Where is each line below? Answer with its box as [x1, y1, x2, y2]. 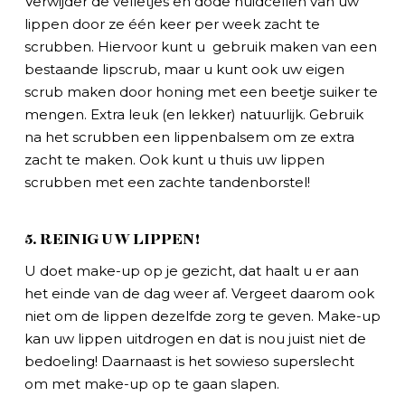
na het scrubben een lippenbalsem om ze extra [24, 127, 354, 146]
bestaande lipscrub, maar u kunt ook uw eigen [24, 60, 344, 78]
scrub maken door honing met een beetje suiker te [24, 82, 378, 100]
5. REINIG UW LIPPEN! [24, 230, 200, 248]
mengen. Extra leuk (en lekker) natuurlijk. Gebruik [24, 105, 363, 123]
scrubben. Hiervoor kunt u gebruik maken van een [24, 37, 377, 55]
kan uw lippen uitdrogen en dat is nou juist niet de [24, 329, 366, 347]
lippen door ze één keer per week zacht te [24, 14, 320, 33]
